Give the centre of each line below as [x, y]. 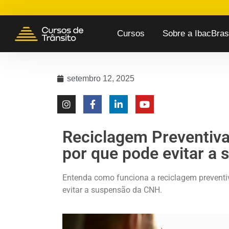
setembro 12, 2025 [101, 78]
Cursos [131, 33]
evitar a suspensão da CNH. [112, 190]
